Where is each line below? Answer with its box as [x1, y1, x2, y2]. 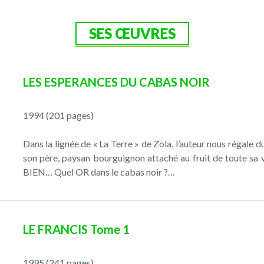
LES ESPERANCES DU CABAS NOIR [22, 74, 210, 89]
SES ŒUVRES [88, 24, 176, 42]
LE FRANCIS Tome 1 [22, 222, 130, 236]
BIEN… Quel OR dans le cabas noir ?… [22, 166, 175, 177]
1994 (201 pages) [22, 109, 94, 121]
